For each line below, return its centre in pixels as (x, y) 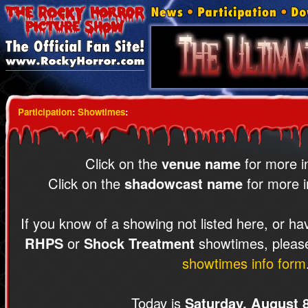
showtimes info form (244, 263)
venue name (201, 163)
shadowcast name (183, 183)
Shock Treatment (139, 243)
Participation (45, 112)
